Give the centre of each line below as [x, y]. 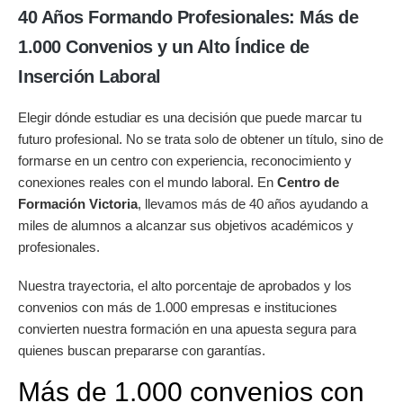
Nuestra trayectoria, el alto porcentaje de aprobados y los [185, 285]
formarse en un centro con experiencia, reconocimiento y [185, 160]
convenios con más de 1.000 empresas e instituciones [178, 307]
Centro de [308, 182]
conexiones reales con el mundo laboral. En [148, 182]
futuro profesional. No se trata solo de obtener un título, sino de [201, 139]
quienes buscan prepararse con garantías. [142, 350]
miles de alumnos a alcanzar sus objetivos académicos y [186, 225]
